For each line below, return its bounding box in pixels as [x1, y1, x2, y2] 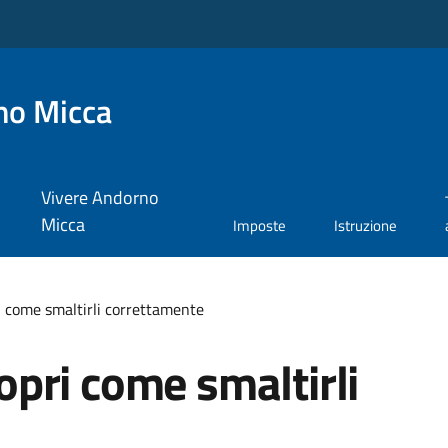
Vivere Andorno [40, 184, 159, 212]
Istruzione [334, 214, 398, 238]
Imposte [233, 214, 287, 238]
